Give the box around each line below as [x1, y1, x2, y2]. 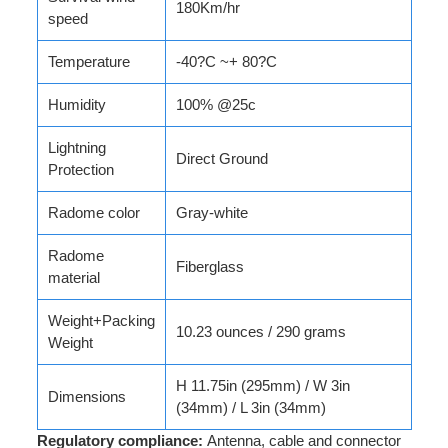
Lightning [47, 139, 106, 156]
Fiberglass [175, 258, 244, 275]
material [47, 269, 100, 286]
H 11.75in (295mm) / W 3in [175, 377, 350, 394]
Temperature [47, 53, 130, 70]
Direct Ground [175, 150, 268, 167]
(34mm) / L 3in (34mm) [175, 399, 326, 416]
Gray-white [175, 204, 248, 221]
